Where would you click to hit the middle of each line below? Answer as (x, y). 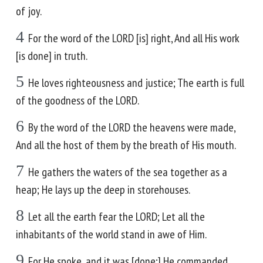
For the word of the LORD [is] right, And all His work (134, 38)
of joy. (29, 11)
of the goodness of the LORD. (77, 100)
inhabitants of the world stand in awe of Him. (111, 234)
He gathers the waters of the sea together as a (128, 172)
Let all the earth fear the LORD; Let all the (117, 217)
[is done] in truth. (52, 56)
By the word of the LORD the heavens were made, (132, 127)
